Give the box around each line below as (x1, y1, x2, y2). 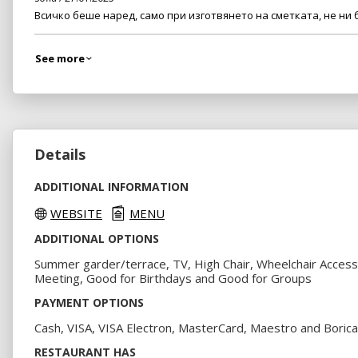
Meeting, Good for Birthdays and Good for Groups (34, 270, 312, 287)
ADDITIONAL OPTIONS (34, 231, 159, 247)
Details (34, 144, 86, 164)
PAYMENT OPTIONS (34, 295, 144, 311)
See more (35, 50, 85, 66)
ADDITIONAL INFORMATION (34, 178, 189, 194)
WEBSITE (50, 205, 102, 221)
